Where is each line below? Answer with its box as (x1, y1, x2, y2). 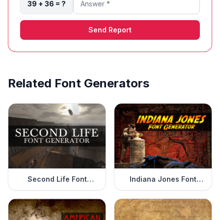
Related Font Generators (8, 76, 149, 91)
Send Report (88, 26, 132, 34)
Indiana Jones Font (130, 175, 196, 184)
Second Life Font (27, 175, 87, 184)
